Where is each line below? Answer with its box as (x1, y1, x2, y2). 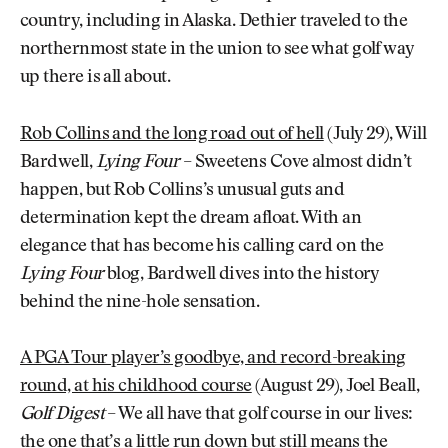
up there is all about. (20, 69, 171, 88)
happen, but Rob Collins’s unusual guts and (20, 181, 345, 200)
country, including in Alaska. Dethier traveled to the (20, 13, 408, 32)
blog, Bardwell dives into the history (103, 265, 379, 284)
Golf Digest (20, 406, 105, 425)
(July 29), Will (323, 125, 427, 144)
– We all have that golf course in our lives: (104, 406, 413, 425)
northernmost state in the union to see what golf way (20, 41, 414, 60)
